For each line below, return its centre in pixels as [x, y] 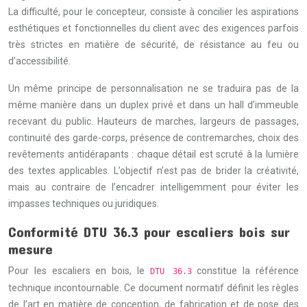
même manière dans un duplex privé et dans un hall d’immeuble [153, 105]
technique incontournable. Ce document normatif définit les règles [153, 288]
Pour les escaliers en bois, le [79, 271]
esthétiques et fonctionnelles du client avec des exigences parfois [153, 28]
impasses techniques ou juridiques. [84, 204]
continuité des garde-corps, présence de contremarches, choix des [153, 138]
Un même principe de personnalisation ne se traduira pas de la [153, 88]
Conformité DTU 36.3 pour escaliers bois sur [149, 231]
